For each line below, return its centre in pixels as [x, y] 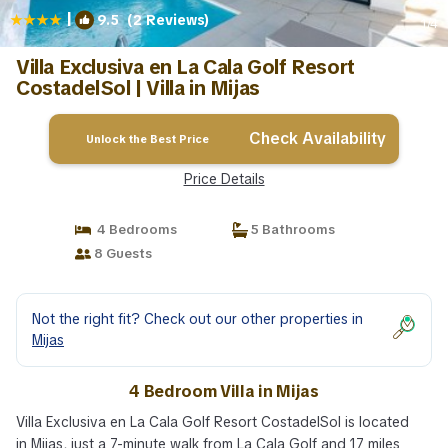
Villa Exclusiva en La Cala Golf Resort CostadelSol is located [212, 422]
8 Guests [121, 253]
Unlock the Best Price [148, 139]
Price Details [224, 179]
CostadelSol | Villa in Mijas [138, 88]
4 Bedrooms [133, 229]
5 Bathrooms [291, 229]
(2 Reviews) [164, 20]
